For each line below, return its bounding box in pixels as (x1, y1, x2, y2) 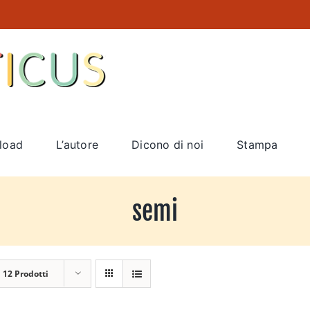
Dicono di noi (131, 137, 204, 152)
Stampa (237, 137, 278, 152)
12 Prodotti (3, 268, 48, 280)
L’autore (56, 137, 99, 152)
